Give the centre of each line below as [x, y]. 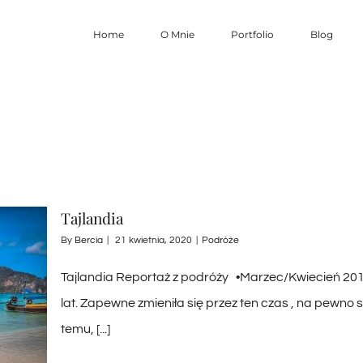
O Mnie [177, 34]
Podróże [220, 240]
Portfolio [252, 34]
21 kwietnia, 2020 [154, 240]
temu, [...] [85, 329]
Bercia [89, 240]
